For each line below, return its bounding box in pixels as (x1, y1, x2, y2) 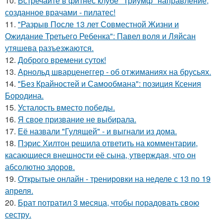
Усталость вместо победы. (18, 102, 115, 113)
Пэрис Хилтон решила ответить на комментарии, (18, 137, 198, 149)
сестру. (5, 209, 31, 220)
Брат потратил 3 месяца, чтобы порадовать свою (18, 197, 199, 208)
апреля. (5, 185, 33, 196)
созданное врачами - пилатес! (5, 6, 115, 18)
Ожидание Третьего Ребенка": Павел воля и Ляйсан (5, 30, 196, 42)
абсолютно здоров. (5, 161, 75, 172)
